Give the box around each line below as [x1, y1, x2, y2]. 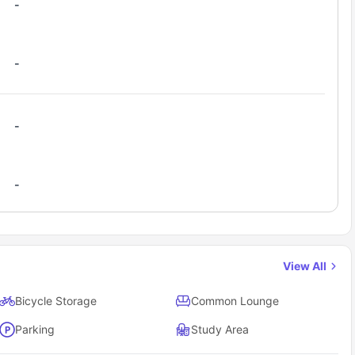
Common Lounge [191, 294, 280, 308]
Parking [15, 323, 55, 337]
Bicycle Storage [15, 294, 97, 308]
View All [283, 259, 330, 273]
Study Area [191, 323, 250, 337]
